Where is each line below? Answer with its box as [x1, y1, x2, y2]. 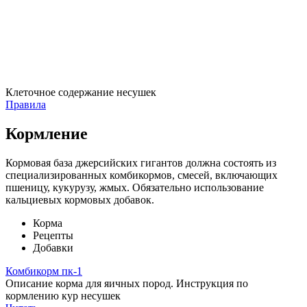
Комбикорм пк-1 [5, 265, 82, 278]
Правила [5, 99, 46, 111]
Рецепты [33, 230, 73, 242]
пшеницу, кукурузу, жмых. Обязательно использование [5, 182, 264, 194]
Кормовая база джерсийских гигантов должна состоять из [5, 157, 276, 169]
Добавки [33, 242, 73, 254]
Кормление [5, 125, 88, 143]
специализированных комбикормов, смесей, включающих [5, 169, 278, 182]
